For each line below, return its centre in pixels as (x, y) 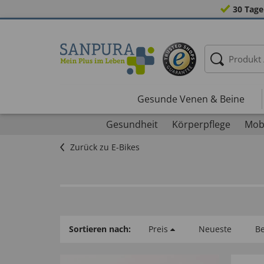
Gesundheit (132, 124)
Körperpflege (201, 124)
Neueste (215, 229)
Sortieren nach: (100, 229)
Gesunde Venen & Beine (191, 99)
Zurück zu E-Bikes (105, 147)
